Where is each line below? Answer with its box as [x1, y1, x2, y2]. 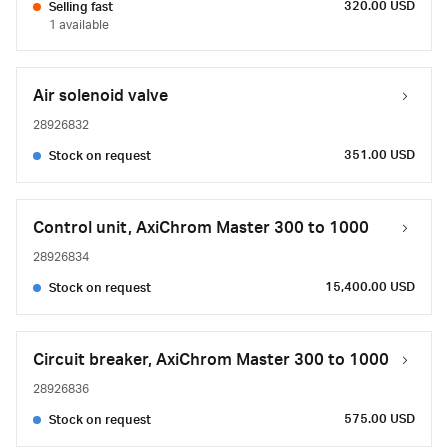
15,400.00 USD [325, 280, 415, 294]
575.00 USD [344, 412, 415, 426]
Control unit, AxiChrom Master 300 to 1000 [33, 219, 369, 237]
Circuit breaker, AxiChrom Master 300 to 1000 [33, 351, 389, 369]
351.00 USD [344, 148, 415, 162]
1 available [49, 18, 109, 32]
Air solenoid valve [33, 87, 168, 105]
